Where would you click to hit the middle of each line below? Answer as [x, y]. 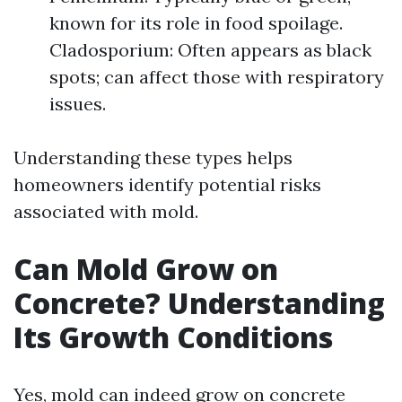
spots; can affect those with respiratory [217, 77]
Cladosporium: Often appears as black [210, 50]
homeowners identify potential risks [167, 184]
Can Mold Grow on [146, 269]
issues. [78, 104]
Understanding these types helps [153, 157]
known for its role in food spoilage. [196, 23]
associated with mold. [106, 211]
